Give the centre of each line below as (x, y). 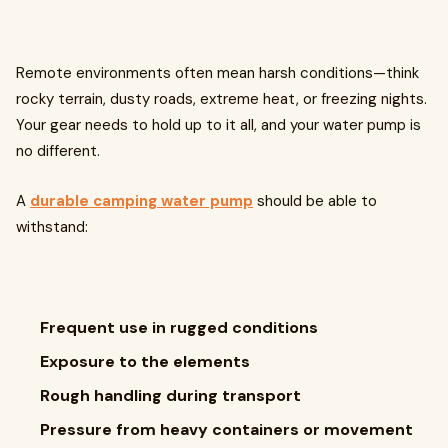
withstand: (52, 227)
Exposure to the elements (145, 361)
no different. (58, 151)
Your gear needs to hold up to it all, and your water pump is (218, 125)
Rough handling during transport (170, 395)
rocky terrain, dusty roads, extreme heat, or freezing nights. (221, 99)
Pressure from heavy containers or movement (226, 429)
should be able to (315, 201)
